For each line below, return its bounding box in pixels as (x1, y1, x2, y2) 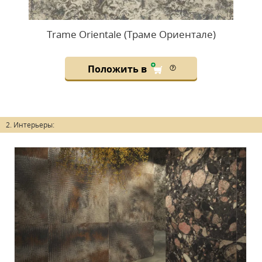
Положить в (87, 63, 149, 76)
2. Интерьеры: (6, 120, 54, 130)
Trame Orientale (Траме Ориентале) (46, 27, 216, 42)
